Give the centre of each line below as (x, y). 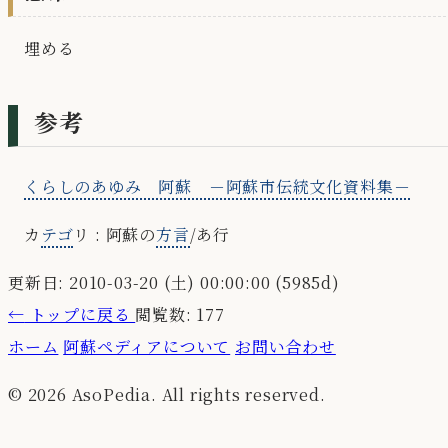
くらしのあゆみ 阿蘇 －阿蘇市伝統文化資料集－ (217, 187)
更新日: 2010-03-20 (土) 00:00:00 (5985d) (174, 283)
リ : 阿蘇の (115, 235)
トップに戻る (80, 315)
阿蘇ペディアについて (147, 347)
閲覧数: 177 (180, 315)
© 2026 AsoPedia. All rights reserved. (167, 395)
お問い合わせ (285, 347)
